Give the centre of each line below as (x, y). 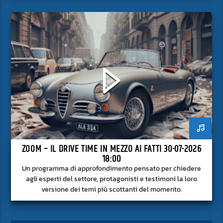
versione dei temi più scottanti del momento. (111, 189)
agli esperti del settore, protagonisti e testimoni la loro (111, 179)
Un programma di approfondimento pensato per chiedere (111, 168)
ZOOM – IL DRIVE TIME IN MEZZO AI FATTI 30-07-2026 (111, 149)
